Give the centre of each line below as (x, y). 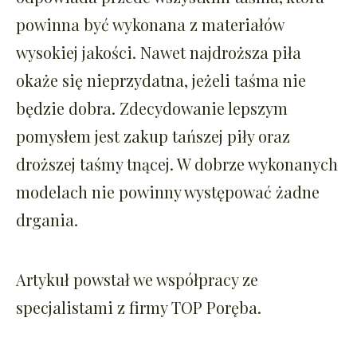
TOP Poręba (214, 307)
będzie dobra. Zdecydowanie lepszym (152, 108)
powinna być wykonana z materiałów (150, 24)
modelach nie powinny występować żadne (168, 191)
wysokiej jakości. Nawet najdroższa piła (159, 52)
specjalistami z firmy (94, 307)
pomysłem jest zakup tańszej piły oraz (153, 135)
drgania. (47, 219)
